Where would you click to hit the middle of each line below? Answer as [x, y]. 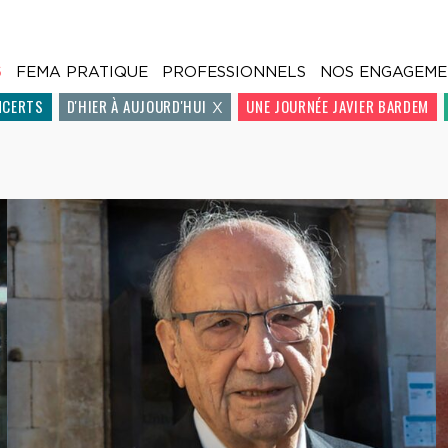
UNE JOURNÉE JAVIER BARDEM [338, 106]
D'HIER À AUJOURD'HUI [136, 106]
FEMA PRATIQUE [81, 71]
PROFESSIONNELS [233, 71]
